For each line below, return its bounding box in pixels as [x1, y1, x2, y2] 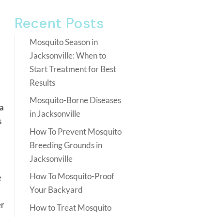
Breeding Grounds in [30, 139, 102, 150]
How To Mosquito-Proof [30, 171, 114, 181]
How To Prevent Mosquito [30, 126, 122, 137]
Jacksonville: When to [30, 50, 106, 61]
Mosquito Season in [30, 36, 98, 47]
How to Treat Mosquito [30, 202, 111, 213]
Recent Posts [15, 14, 104, 32]
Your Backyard [30, 185, 83, 195]
